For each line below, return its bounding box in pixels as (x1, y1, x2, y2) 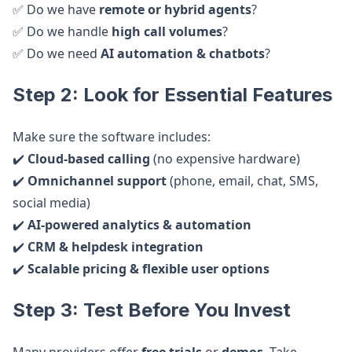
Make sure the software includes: (13, 128, 211, 145)
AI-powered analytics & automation (27, 216, 251, 233)
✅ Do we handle (13, 23, 112, 40)
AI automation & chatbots (101, 45, 265, 62)
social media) (13, 194, 90, 211)
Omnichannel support (27, 172, 167, 189)
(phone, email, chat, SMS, (167, 172, 318, 189)
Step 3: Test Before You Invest (13, 299, 291, 321)
